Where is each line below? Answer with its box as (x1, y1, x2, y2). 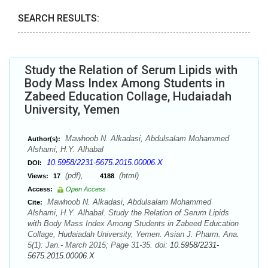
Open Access (66, 185, 106, 193)
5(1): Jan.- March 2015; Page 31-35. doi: (28, 240, 170, 249)
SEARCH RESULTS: (18, 13, 99, 24)
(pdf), (63, 171, 100, 180)
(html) (117, 171, 139, 180)
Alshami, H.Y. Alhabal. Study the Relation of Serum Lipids (28, 208, 229, 217)
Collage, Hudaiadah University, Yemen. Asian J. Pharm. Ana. (28, 230, 239, 239)
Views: (28, 172, 48, 179)
